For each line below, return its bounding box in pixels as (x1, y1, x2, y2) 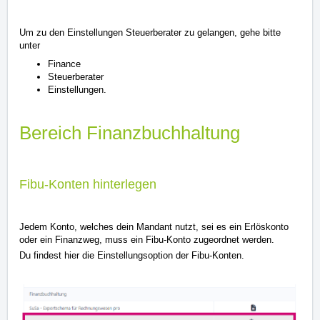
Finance (48, 59, 81, 70)
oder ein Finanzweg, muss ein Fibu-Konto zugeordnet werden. (19, 234, 274, 246)
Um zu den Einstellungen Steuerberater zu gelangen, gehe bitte (19, 27, 281, 39)
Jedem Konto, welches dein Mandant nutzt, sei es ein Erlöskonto (19, 221, 289, 233)
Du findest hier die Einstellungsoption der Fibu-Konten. (19, 250, 247, 261)
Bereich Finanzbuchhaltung (19, 122, 240, 144)
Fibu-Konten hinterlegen (19, 177, 156, 192)
